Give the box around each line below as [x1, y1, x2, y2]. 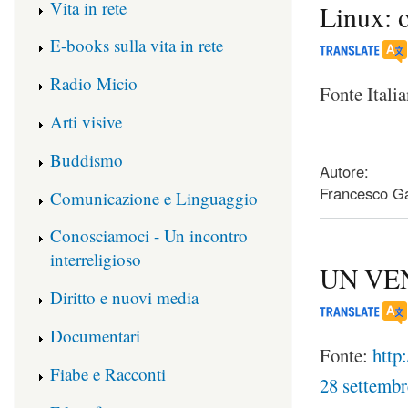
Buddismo [50, 148, 123, 171]
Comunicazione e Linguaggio [50, 186, 258, 209]
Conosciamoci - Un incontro [50, 224, 248, 248]
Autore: [320, 160, 369, 183]
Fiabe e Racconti [50, 362, 166, 385]
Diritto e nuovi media [50, 286, 199, 310]
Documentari [50, 324, 140, 348]
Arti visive [50, 110, 122, 134]
